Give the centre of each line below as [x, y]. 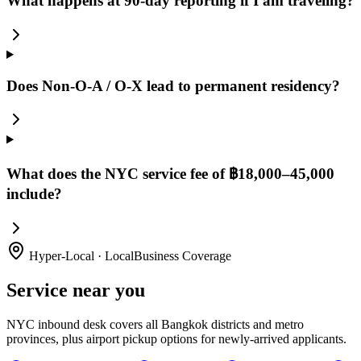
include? [34, 194]
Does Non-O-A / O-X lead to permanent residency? [173, 85]
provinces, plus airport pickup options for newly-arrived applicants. [176, 338]
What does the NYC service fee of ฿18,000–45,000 [170, 174]
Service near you [76, 290]
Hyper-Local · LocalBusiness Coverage [129, 255]
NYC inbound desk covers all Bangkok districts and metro [155, 324]
